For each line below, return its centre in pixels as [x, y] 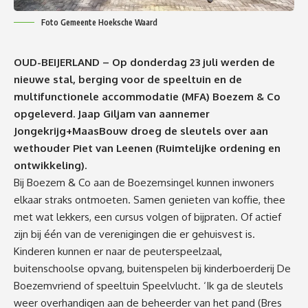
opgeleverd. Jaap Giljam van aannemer [112, 113]
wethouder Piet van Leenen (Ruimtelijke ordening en [147, 148]
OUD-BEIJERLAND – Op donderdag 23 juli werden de [144, 62]
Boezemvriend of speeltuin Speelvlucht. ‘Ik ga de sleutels [148, 285]
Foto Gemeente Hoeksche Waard [99, 22]
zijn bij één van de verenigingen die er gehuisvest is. [134, 234]
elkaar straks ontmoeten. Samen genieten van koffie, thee [150, 199]
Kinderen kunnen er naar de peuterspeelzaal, [118, 251]
